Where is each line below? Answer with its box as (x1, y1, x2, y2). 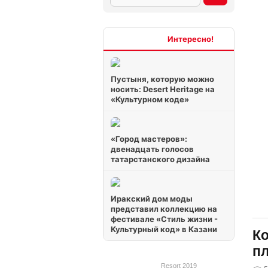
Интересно (124, 33, 167, 44)
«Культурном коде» (111, 95, 189, 104)
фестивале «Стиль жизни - (111, 214, 218, 224)
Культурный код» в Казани (111, 224, 217, 234)
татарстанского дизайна (111, 154, 210, 164)
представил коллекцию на (111, 204, 217, 214)
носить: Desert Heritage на (111, 84, 215, 94)
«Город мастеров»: (111, 134, 187, 144)
